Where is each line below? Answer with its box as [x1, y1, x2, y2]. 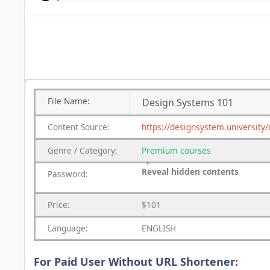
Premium [142, 144, 178, 156]
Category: [80, 144, 118, 156]
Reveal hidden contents [142, 165, 239, 177]
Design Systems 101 [142, 95, 233, 109]
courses [180, 144, 211, 156]
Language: [48, 222, 88, 234]
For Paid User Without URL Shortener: [34, 254, 238, 269]
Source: [81, 121, 110, 133]
